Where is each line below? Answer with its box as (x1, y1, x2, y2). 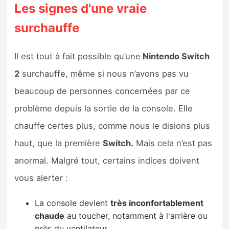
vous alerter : (14, 173, 68, 184)
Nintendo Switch (141, 51, 210, 62)
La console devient (35, 198, 111, 209)
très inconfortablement (110, 198, 204, 209)
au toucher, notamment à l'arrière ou (64, 211, 208, 221)
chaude (35, 211, 65, 221)
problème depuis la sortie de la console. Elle (14, 103, 193, 114)
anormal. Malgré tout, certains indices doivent (14, 155, 200, 166)
